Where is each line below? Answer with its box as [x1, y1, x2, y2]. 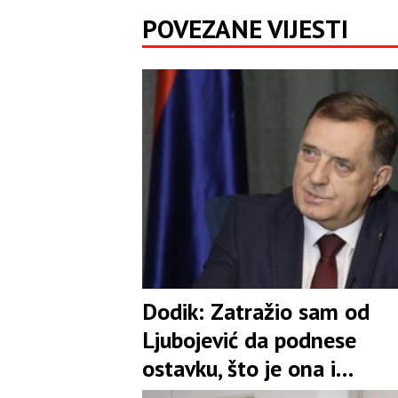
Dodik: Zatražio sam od [142, 296, 370, 326]
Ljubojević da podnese [142, 324, 356, 354]
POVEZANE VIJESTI [142, 12, 348, 46]
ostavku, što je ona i [142, 353, 336, 383]
